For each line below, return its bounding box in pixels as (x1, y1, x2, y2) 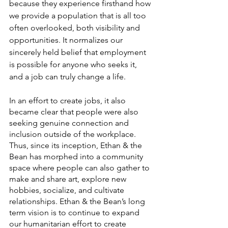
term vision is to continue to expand (9, 207, 141, 217)
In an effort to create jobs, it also (9, 95, 128, 105)
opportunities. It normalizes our (9, 35, 125, 45)
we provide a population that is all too (9, 10, 148, 20)
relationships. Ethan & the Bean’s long (9, 196, 147, 206)
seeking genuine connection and (9, 118, 131, 128)
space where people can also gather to (9, 162, 152, 173)
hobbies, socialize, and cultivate (9, 185, 126, 195)
